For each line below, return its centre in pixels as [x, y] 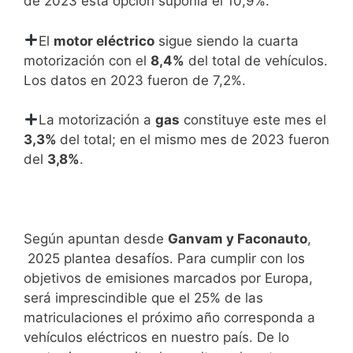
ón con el [120, 60]
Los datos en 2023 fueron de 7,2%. [135, 80]
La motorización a [97, 120]
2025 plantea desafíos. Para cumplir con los [164, 259]
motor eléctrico [104, 41]
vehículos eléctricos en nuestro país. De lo [156, 338]
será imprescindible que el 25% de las [143, 298]
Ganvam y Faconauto [238, 239]
